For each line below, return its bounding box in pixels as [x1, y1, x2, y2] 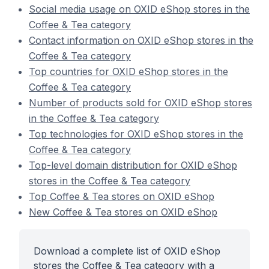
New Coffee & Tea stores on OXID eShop [29, 206, 217, 218]
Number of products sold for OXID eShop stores [29, 97, 252, 109]
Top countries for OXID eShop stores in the [29, 65, 228, 77]
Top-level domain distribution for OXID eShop [29, 159, 237, 171]
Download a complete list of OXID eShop [34, 245, 220, 257]
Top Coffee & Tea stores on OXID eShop [29, 190, 214, 202]
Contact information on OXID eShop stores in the [29, 34, 253, 46]
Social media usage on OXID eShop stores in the [29, 3, 250, 15]
